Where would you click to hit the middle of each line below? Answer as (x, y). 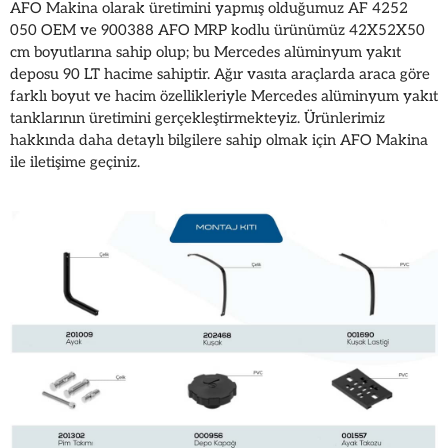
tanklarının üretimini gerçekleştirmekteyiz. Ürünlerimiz (197, 117)
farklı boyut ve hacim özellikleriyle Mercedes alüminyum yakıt (224, 95)
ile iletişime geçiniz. (75, 161)
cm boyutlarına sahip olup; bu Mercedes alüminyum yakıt (205, 51)
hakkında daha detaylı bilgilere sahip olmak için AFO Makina (219, 139)
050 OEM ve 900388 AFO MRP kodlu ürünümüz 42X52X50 (217, 29)
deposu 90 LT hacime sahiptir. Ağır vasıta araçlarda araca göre (220, 73)
